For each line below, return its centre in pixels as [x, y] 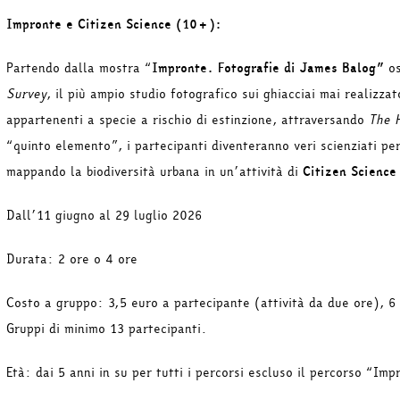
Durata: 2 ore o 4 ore [72, 259]
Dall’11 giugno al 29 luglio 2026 [104, 215]
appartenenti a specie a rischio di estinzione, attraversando [187, 120]
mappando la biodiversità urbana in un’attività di [154, 171]
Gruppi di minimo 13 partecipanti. [107, 329]
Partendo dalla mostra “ [79, 68]
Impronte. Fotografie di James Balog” [270, 68]
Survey [26, 94]
